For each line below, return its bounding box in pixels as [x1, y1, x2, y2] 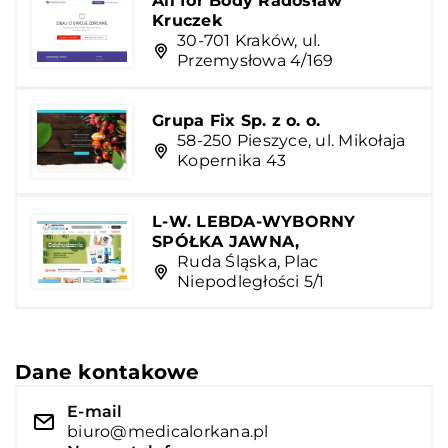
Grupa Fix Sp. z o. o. [152, 111, 321, 131]
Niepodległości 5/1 [177, 271, 325, 291]
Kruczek [152, 10, 223, 30]
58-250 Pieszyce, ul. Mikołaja [177, 131, 406, 151]
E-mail [67, 401, 123, 421]
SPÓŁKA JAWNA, [152, 231, 300, 251]
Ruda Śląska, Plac [177, 251, 319, 271]
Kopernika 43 [177, 151, 286, 171]
